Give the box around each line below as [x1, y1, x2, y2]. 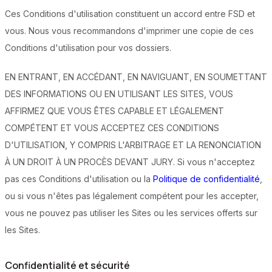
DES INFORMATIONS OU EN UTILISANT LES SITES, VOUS [5, 89, 233, 100]
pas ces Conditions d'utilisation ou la [5, 174, 153, 185]
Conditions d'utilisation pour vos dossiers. [5, 42, 171, 53]
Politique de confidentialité [153, 174, 260, 185]
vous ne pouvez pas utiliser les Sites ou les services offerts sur [5, 208, 257, 219]
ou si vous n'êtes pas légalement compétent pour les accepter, [5, 191, 259, 202]
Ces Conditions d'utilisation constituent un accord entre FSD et [5, 8, 255, 19]
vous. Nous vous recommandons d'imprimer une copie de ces [5, 25, 254, 36]
